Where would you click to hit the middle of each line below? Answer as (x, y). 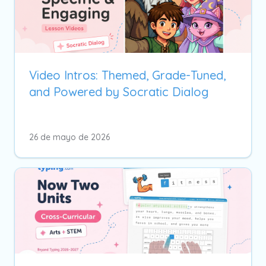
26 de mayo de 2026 (69, 137)
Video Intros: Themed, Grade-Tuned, (127, 75)
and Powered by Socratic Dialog (119, 91)
